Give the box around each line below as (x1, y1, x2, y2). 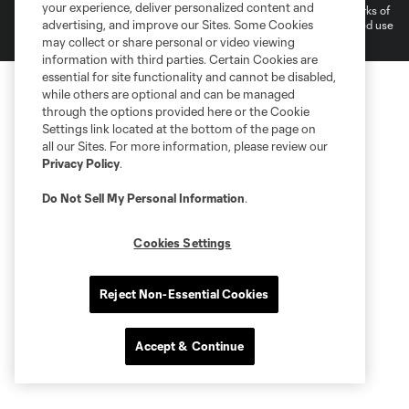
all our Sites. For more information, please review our (42, 139, 328, 153)
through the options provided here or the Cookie (42, 104, 309, 119)
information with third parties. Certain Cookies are (42, 52, 318, 67)
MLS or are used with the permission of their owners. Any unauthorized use (15, 18, 393, 32)
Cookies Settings (133, 236, 232, 250)
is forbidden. (15, 33, 77, 47)
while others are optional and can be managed (42, 87, 295, 101)
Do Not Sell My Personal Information (42, 191, 245, 205)
